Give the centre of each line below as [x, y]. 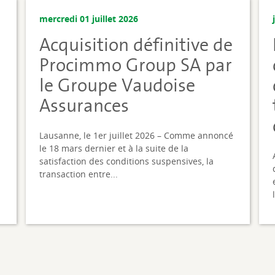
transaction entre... [79, 174]
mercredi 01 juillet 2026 [89, 18]
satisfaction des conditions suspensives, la [126, 161]
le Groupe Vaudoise [117, 84]
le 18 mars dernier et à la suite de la [114, 149]
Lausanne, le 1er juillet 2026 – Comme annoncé [136, 136]
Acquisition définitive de [136, 44]
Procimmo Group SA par [136, 64]
